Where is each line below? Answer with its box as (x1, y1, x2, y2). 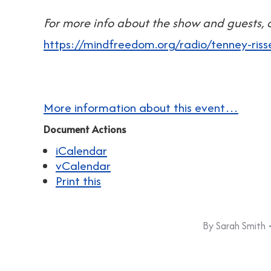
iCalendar (56, 142, 107, 159)
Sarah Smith (216, 218, 266, 233)
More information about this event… (44, 99, 238, 116)
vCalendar (56, 157, 111, 174)
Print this (56, 172, 101, 189)
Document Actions (44, 122, 126, 135)
